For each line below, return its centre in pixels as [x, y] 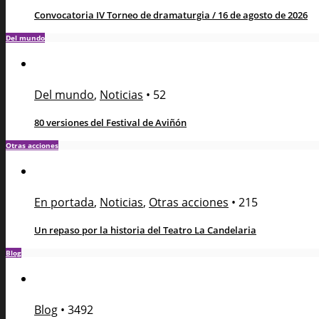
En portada [64, 202]
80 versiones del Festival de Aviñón [110, 122]
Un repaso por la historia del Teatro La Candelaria [145, 230]
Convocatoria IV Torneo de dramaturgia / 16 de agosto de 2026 [171, 15]
